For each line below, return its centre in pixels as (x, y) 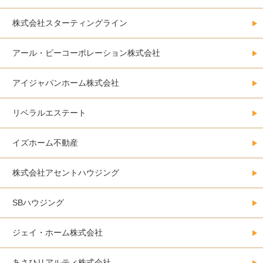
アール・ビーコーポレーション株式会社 (86, 53)
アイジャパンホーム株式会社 (66, 83)
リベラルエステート (49, 113)
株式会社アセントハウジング (66, 173)
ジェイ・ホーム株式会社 (58, 233)
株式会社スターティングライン (70, 23)
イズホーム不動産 (45, 143)
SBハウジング (38, 203)
